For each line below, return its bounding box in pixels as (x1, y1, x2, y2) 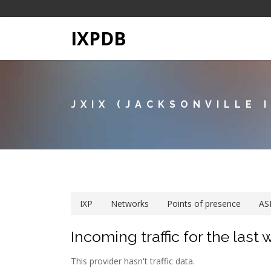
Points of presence (167, 198, 241, 209)
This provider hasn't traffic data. (71, 255, 195, 267)
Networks (111, 198, 149, 209)
